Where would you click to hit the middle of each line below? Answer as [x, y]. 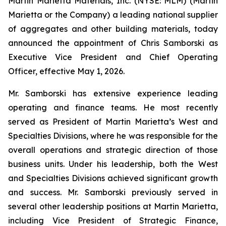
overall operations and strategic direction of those [113, 150]
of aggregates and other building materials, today [113, 29]
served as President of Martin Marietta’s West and [113, 122]
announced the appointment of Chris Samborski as [113, 43]
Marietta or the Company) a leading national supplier [113, 15]
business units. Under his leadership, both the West [113, 164]
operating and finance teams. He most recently [113, 107]
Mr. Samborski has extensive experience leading [113, 93]
